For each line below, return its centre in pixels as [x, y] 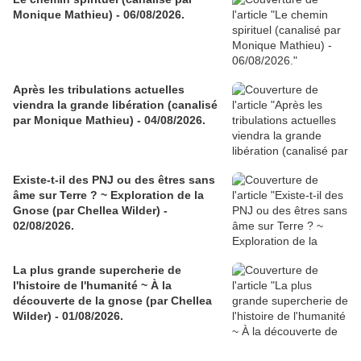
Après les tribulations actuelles [99, 90]
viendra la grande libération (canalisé [115, 105]
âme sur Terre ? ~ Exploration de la [108, 195]
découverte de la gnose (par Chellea [112, 301]
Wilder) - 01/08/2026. [68, 316]
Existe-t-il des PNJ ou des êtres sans [114, 180]
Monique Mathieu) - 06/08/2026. [99, 15]
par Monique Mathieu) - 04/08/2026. [109, 120]
